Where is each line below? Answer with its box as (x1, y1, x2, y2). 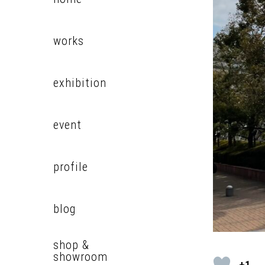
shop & (53, 238, 89, 252)
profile (53, 160, 88, 174)
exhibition (53, 76, 106, 90)
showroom (53, 250, 108, 264)
